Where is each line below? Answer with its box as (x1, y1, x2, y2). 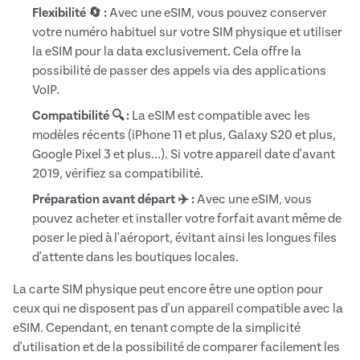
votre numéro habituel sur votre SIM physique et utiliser (32, 26, 342, 39)
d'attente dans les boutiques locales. (32, 251, 239, 264)
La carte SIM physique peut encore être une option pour (13, 283, 323, 297)
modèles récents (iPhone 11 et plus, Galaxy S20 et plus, (32, 129, 336, 142)
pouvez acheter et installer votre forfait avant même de (32, 212, 342, 226)
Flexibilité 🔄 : (32, 6, 107, 20)
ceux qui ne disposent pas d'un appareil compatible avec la (13, 302, 343, 316)
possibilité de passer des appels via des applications (32, 64, 326, 78)
